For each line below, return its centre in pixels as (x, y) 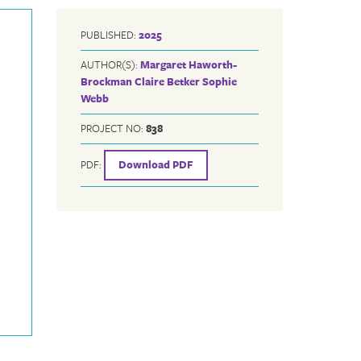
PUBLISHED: (110, 35)
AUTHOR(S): (111, 64)
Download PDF (156, 165)
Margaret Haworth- (189, 64)
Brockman (107, 81)
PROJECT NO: (114, 128)
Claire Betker (168, 81)
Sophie (220, 81)
